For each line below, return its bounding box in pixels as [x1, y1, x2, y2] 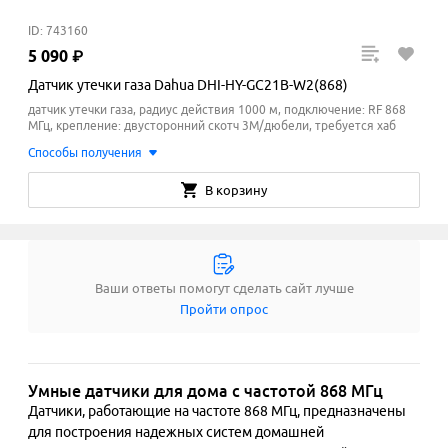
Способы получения [28, 146, 142, 160]
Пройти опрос [180, 302, 268, 317]
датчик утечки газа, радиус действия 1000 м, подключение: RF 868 [28, 103, 406, 117]
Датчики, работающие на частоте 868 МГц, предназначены [28, 403, 406, 420]
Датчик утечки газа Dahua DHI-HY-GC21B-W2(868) [28, 77, 348, 94]
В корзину [205, 183, 267, 198]
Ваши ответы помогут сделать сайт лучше [94, 281, 354, 296]
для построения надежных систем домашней [28, 424, 324, 441]
